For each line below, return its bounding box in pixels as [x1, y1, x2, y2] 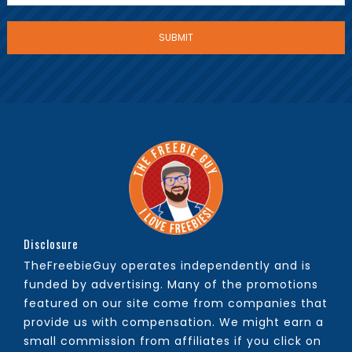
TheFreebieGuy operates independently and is [24, 258, 312, 274]
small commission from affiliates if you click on [24, 333, 322, 350]
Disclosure [24, 235, 79, 253]
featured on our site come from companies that [24, 295, 328, 312]
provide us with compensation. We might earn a [24, 314, 324, 331]
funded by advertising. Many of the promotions [24, 277, 319, 293]
